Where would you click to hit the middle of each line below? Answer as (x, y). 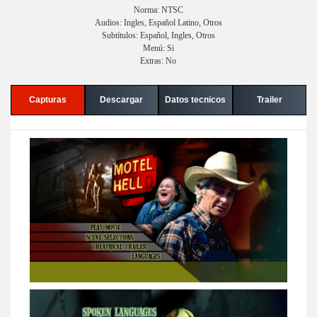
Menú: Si (158, 48)
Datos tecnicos (196, 100)
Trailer (269, 100)
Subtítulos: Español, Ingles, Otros (158, 35)
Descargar (122, 100)
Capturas (47, 100)
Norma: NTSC (158, 10)
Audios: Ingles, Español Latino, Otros (158, 22)
